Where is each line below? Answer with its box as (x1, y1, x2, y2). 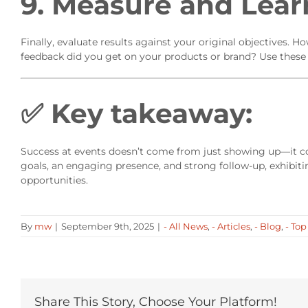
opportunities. (20, 173, 88, 186)
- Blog (254, 220, 281, 232)
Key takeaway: (50, 97, 252, 131)
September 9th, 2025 (61, 220, 154, 232)
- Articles (212, 220, 250, 232)
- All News (164, 220, 208, 232)
